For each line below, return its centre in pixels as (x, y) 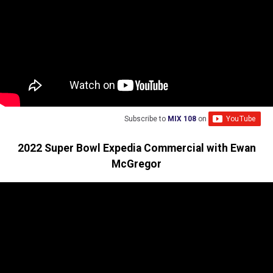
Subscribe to (146, 119)
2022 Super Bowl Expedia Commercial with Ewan (136, 148)
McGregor (136, 164)
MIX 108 (182, 119)
